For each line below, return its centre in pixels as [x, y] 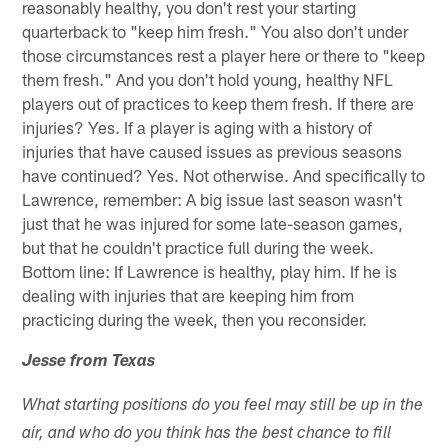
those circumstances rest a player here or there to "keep [224, 54]
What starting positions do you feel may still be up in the [223, 406]
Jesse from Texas [89, 362]
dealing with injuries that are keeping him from [188, 294]
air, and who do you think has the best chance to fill [207, 434]
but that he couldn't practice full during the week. [198, 246]
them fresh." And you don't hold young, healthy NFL [208, 78]
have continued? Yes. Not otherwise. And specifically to [224, 174]
